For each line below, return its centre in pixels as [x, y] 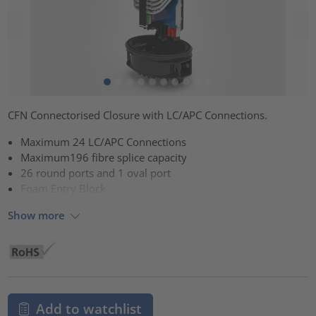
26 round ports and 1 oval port [96, 172]
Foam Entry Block [63, 188]
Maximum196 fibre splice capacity [104, 157]
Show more [37, 215]
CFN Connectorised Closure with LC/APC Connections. [138, 115]
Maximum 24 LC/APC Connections [104, 141]
